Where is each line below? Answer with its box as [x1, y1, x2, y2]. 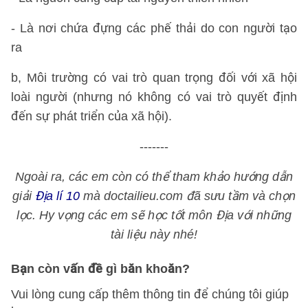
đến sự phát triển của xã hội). [11, 109, 172, 123]
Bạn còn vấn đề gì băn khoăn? [11, 262, 190, 276]
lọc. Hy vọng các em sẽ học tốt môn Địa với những [16, 208, 291, 222]
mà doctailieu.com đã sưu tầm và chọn [80, 189, 296, 203]
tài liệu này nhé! [111, 228, 197, 241]
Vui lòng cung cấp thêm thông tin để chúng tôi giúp [11, 287, 289, 301]
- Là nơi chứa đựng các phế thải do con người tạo [11, 21, 297, 35]
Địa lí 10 [35, 189, 80, 203]
